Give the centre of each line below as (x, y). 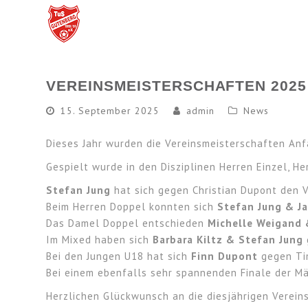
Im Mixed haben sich (100, 240)
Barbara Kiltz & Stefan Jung (228, 240)
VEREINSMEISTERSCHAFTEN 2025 (176, 86)
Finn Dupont (225, 256)
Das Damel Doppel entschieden (127, 223)
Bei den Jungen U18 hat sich (119, 256)
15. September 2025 (110, 111)
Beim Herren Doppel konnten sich (132, 207)
